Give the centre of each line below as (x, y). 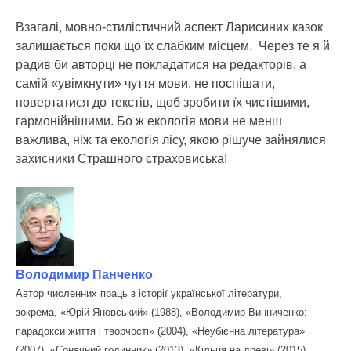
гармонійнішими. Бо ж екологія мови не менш (149, 121)
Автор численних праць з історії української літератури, (149, 293)
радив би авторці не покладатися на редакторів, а (161, 64)
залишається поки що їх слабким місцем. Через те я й (173, 45)
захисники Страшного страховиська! (121, 158)
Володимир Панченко (84, 274)
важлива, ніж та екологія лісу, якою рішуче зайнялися (171, 139)
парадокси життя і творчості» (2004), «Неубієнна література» (160, 331)
